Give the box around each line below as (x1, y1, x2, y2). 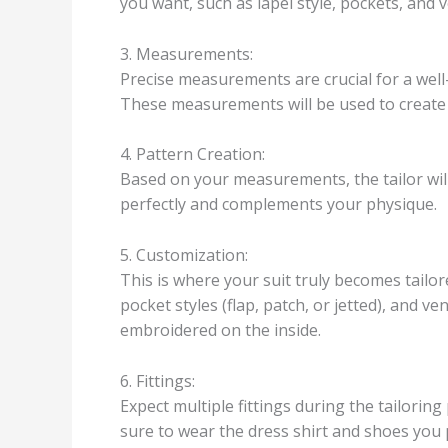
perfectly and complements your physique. (120, 193, 437, 216)
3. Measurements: (120, 42, 253, 65)
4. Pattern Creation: (120, 143, 265, 166)
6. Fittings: (120, 369, 195, 392)
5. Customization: (120, 244, 248, 267)
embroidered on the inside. (120, 319, 321, 342)
